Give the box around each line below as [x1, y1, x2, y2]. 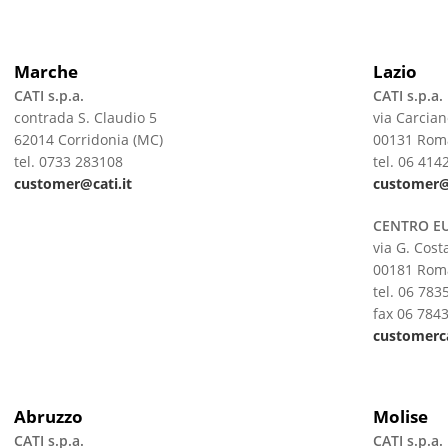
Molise [372, 405, 428, 428]
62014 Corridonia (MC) [13, 130, 167, 149]
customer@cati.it [13, 174, 132, 193]
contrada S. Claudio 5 [13, 108, 157, 127]
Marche [13, 60, 78, 83]
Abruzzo [13, 405, 83, 428]
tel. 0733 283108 [13, 152, 123, 171]
